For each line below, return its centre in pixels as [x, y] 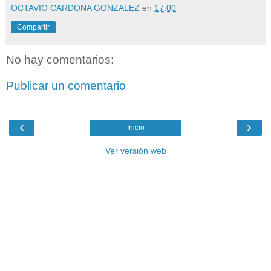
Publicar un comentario [66, 86]
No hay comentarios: [60, 59]
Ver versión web [135, 150]
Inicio [135, 127]
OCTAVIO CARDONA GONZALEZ [75, 8]
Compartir [33, 27]
